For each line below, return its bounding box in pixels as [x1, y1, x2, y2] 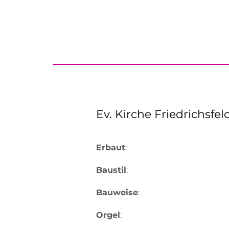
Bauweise [96, 188, 138, 197]
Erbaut [96, 143, 125, 152]
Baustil [96, 165, 126, 175]
